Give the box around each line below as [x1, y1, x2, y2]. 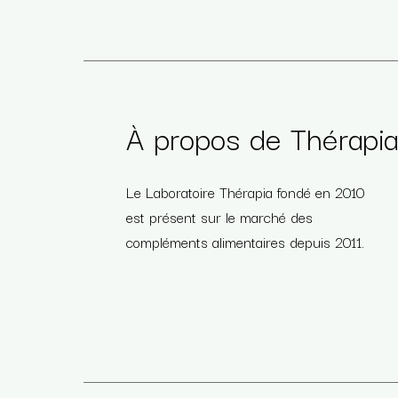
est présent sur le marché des [126, 204, 314, 228]
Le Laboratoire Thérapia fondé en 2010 [126, 179, 365, 203]
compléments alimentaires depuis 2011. [126, 229, 365, 253]
